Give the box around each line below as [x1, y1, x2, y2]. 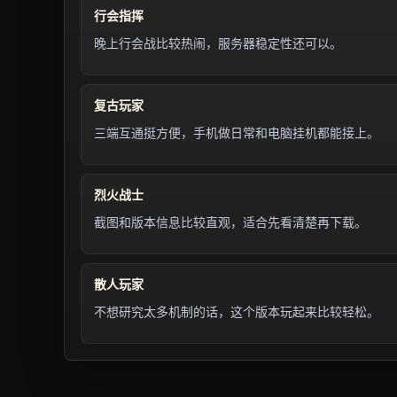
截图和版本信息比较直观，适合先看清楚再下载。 [94, 215, 367, 230]
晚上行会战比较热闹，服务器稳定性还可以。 [94, 36, 342, 51]
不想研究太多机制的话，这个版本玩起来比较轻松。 [94, 305, 379, 319]
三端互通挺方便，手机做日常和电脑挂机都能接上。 [94, 126, 379, 140]
